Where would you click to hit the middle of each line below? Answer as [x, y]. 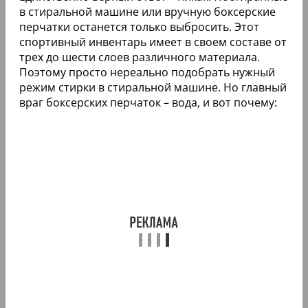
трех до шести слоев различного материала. [140, 57]
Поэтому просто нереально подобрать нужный [147, 72]
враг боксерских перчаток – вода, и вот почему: [148, 102]
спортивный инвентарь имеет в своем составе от [153, 42]
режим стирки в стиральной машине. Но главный [153, 87]
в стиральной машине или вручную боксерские [147, 11]
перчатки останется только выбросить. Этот [139, 26]
